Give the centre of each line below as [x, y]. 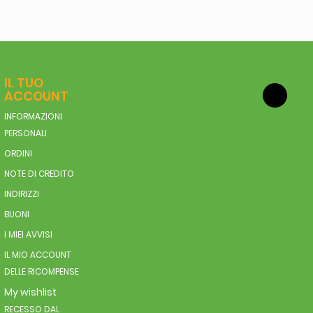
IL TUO [23, 82]
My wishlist [30, 292]
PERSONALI [25, 133]
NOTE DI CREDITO [39, 173]
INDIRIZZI [21, 194]
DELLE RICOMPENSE [41, 271]
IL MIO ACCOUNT [37, 254]
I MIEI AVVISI [28, 234]
